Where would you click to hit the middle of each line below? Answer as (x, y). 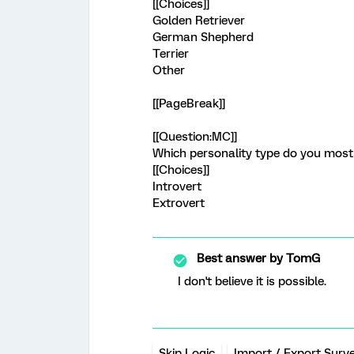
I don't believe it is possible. (252, 281)
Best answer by (240, 258)
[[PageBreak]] (189, 104)
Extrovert (179, 203)
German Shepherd (203, 37)
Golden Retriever (199, 21)
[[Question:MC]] (195, 137)
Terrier (171, 54)
